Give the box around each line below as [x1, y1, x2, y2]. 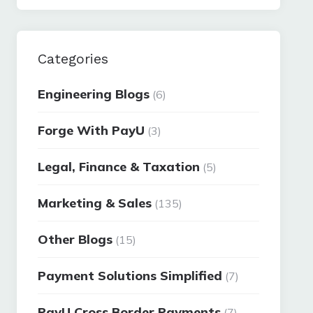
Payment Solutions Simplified [38, 268, 223, 284]
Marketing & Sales [38, 195, 152, 211]
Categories [38, 50, 109, 67]
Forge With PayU [38, 122, 145, 138]
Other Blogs [38, 231, 113, 247]
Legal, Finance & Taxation [38, 159, 201, 175]
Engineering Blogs [38, 86, 150, 102]
